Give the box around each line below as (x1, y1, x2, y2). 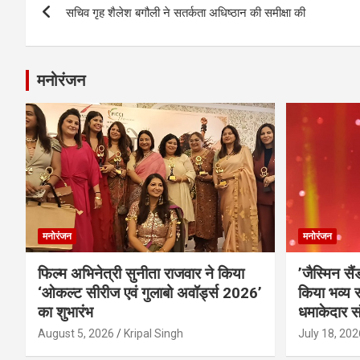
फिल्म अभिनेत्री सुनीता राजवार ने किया (38, 264, 244, 283)
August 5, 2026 (38, 326, 114, 340)
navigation (25, 13, 145, 44)
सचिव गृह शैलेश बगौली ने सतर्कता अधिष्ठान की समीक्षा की (66, 5, 305, 20)
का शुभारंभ (38, 302, 93, 321)
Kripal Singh (124, 326, 183, 340)
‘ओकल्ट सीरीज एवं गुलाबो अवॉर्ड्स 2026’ (38, 283, 262, 302)
